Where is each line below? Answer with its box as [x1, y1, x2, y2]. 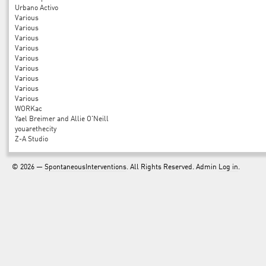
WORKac [15, 106, 42, 113]
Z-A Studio [15, 136, 48, 143]
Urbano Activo [15, 5, 58, 12]
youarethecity [15, 126, 56, 133]
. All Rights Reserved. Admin [126, 164, 218, 171]
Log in [218, 164, 238, 171]
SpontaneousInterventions [45, 164, 126, 171]
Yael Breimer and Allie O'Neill [15, 116, 109, 123]
